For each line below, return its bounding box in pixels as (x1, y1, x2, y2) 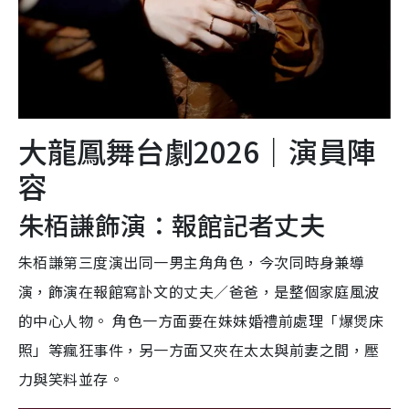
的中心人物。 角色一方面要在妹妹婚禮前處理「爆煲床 (18, 309, 384, 331)
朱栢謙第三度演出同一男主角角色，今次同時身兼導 (18, 250, 365, 273)
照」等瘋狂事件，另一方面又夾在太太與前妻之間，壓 (18, 338, 380, 361)
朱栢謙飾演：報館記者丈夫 (18, 205, 325, 243)
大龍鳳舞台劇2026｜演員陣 (18, 129, 376, 172)
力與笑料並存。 (18, 367, 124, 390)
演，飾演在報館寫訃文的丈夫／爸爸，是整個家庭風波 (18, 279, 380, 302)
